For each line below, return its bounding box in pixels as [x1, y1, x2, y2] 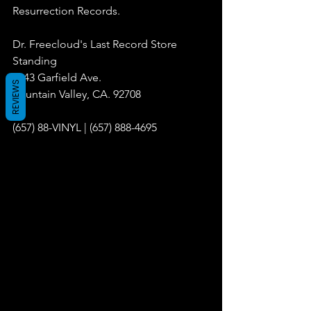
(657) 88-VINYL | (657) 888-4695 [12, 121, 157, 134]
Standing [12, 54, 57, 67]
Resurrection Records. [12, 4, 120, 17]
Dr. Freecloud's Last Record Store [12, 37, 180, 51]
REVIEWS [10, 79, 22, 115]
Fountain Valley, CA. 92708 [12, 87, 141, 101]
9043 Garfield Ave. [12, 71, 101, 84]
